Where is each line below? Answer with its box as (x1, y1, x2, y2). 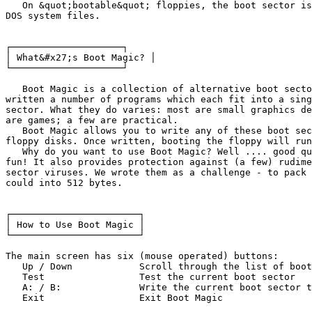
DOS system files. (6, 10, 100, 21)
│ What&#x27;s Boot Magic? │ (6, 52, 156, 63)
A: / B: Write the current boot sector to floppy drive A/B (6, 281, 61, 292)
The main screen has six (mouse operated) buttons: (6, 250, 279, 261)
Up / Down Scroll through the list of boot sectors (6, 260, 72, 272)
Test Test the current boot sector (6, 271, 45, 282)
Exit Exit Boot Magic (6, 292, 45, 303)
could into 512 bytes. (6, 177, 123, 188)
